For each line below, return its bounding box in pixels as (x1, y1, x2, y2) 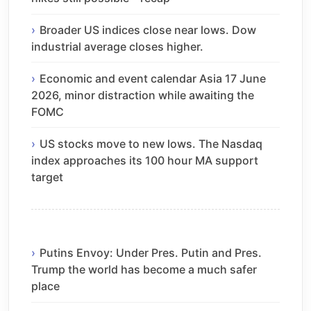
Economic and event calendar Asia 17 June (40, 71, 266, 85)
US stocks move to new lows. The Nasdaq (40, 136, 262, 151)
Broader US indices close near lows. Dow (40, 22, 256, 37)
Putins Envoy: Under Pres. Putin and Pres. (40, 246, 262, 260)
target (31, 169, 63, 184)
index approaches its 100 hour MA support (31, 153, 258, 167)
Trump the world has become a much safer (31, 262, 257, 277)
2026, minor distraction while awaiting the (31, 87, 254, 102)
